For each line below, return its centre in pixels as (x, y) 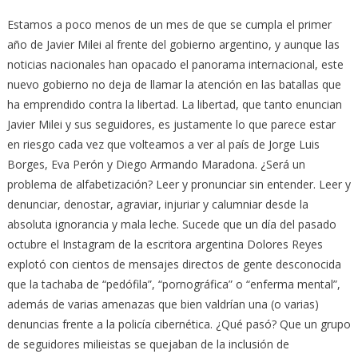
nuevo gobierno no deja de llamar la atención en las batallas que (174, 84)
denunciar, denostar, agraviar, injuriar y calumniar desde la (157, 204)
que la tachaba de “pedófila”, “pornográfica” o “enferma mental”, (173, 284)
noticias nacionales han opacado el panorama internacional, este (175, 64)
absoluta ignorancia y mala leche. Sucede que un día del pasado (171, 224)
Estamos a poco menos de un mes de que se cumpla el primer (169, 24)
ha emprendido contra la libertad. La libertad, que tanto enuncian (174, 104)
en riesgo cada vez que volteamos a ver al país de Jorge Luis (163, 144)
